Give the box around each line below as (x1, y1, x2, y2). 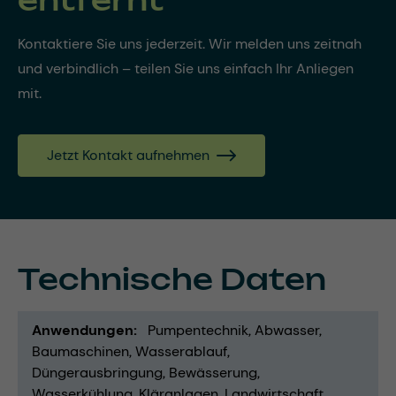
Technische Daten (18, 261, 326, 297)
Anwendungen (32, 320, 133, 339)
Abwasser (255, 320, 319, 339)
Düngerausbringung (32, 362, 163, 382)
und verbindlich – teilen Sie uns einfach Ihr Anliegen (18, 58, 354, 78)
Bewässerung (169, 362, 257, 382)
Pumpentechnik (148, 320, 248, 339)
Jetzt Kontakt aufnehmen (47, 145, 209, 164)
